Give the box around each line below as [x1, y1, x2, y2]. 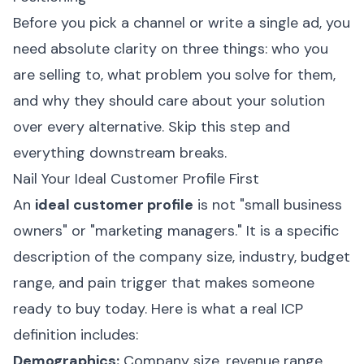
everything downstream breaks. [13, 143, 227, 162]
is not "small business [193, 195, 342, 214]
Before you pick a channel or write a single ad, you [13, 13, 350, 32]
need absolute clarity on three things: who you [13, 39, 328, 58]
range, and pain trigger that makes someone [13, 273, 314, 292]
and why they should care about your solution [13, 91, 325, 110]
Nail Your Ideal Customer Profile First [13, 169, 259, 188]
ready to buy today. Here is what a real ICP [13, 299, 303, 318]
